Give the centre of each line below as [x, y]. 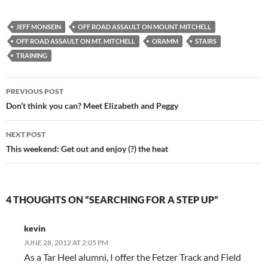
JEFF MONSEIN [39, 27]
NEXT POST [26, 134]
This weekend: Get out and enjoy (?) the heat [87, 149]
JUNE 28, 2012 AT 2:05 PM [66, 243]
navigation [42, 108]
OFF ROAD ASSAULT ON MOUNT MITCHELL [144, 27]
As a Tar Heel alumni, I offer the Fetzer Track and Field [133, 257]
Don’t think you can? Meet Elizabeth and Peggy [92, 106]
